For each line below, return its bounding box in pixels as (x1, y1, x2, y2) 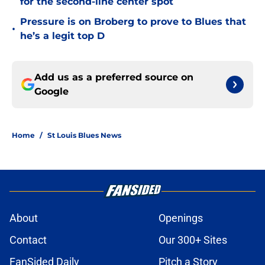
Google (34, 86, 69, 98)
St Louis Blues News (47, 131, 121, 140)
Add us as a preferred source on (34, 72, 193, 83)
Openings (159, 212, 203, 225)
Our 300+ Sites (159, 234, 227, 247)
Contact (9, 234, 47, 247)
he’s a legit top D (20, 30, 105, 42)
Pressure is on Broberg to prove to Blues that (20, 16, 246, 28)
